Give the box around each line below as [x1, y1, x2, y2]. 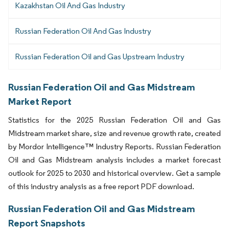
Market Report [8, 95, 72, 108]
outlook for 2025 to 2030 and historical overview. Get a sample [8, 168, 221, 178]
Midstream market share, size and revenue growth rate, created [8, 128, 221, 139]
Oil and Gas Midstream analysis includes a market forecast [8, 155, 221, 165]
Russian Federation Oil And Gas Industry [15, 26, 151, 36]
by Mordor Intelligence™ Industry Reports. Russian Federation [8, 142, 221, 152]
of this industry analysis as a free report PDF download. [8, 181, 194, 192]
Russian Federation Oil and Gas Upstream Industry [15, 51, 185, 61]
